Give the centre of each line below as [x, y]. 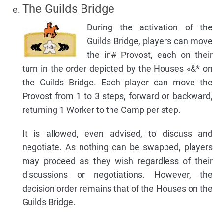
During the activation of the [150, 27]
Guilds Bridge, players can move [150, 41]
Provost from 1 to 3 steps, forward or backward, [117, 96]
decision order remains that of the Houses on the [117, 188]
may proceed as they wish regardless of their [117, 161]
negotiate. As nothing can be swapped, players [117, 147]
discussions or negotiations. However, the [117, 174]
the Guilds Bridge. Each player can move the [117, 82]
